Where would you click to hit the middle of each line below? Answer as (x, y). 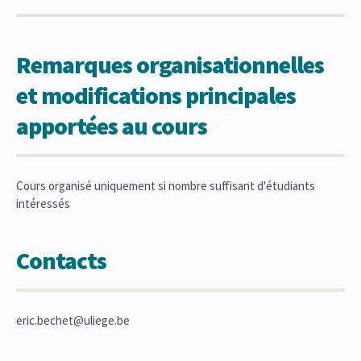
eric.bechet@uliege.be (73, 320)
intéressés (43, 203)
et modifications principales (156, 95)
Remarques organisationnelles (170, 64)
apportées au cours (112, 126)
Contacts (61, 260)
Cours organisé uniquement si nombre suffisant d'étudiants (166, 186)
